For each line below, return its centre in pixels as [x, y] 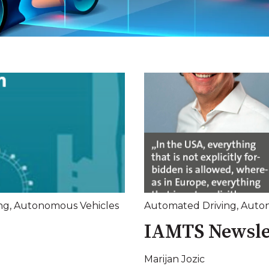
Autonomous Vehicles [66, 206]
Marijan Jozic [174, 259]
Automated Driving [190, 206]
